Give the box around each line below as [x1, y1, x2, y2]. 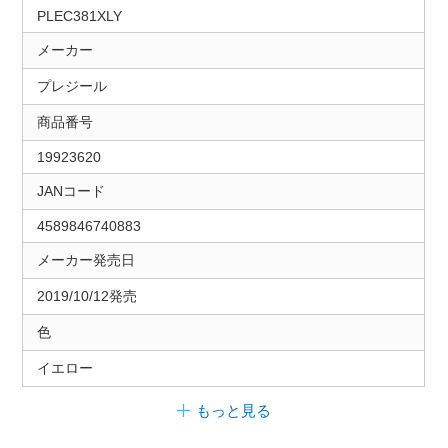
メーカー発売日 [36, 252, 135, 268]
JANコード [36, 183, 105, 199]
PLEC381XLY [36, 8, 122, 24]
